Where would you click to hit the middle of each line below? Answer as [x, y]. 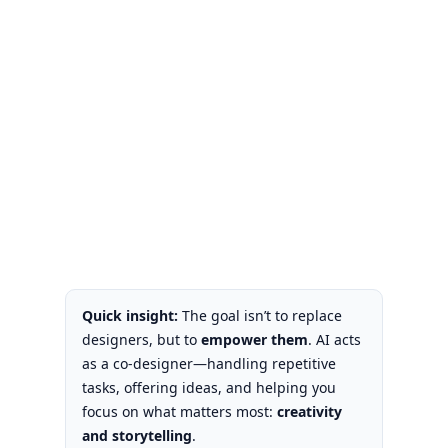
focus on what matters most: [179, 411]
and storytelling [136, 435]
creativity [309, 411]
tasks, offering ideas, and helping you [208, 387]
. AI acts [334, 339]
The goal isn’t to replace [259, 315]
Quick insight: [129, 315]
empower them [254, 339]
